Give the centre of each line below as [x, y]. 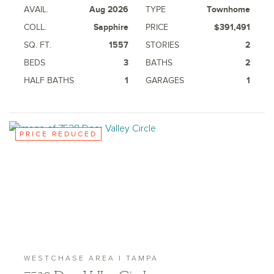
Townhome [228, 9]
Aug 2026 [109, 9]
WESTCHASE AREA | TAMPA [91, 258]
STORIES [162, 45]
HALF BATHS [49, 80]
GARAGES [165, 80]
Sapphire [111, 27]
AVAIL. [36, 9]
